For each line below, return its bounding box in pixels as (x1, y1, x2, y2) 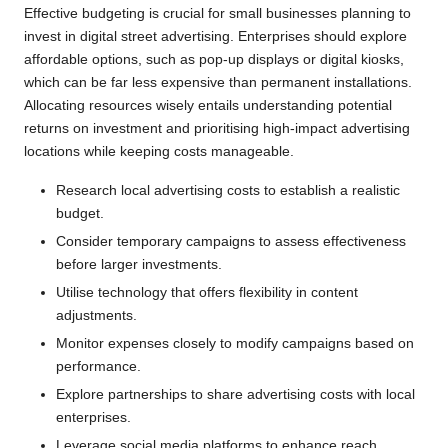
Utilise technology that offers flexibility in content (56, 285, 358, 301)
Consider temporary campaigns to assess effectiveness (56, 234, 406, 249)
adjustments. (56, 308, 137, 324)
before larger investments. (56, 257, 222, 272)
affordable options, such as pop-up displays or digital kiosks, (24, 51, 404, 67)
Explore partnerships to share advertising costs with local (56, 387, 415, 403)
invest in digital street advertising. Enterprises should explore (24, 28, 407, 44)
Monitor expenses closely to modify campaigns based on (56, 336, 414, 352)
